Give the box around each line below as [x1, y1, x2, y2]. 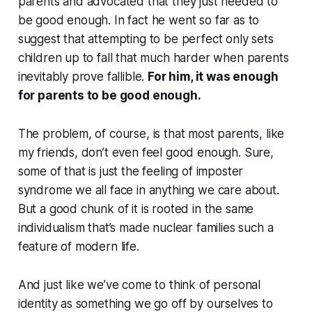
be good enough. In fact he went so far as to [17, 13, 260, 27]
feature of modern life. [17, 239, 139, 253]
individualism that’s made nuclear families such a [17, 220, 274, 235]
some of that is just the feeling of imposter [17, 164, 244, 178]
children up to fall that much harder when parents [17, 50, 289, 65]
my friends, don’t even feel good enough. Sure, [17, 145, 274, 159]
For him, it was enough [148, 69, 279, 84]
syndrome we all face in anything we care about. [17, 182, 279, 197]
